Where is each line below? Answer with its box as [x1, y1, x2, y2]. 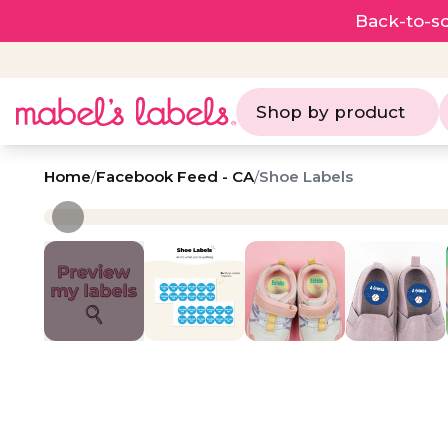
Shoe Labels [259, 167, 353, 186]
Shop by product [256, 101, 405, 122]
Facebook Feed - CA [96, 167, 254, 186]
